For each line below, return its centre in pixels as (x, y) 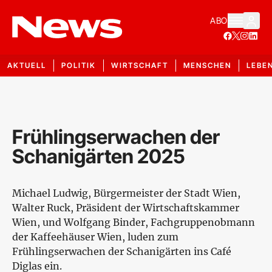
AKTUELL (27, 65)
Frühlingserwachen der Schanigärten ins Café (122, 251)
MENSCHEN (207, 65)
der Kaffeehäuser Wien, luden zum (95, 237)
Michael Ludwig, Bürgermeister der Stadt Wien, (126, 193)
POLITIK (79, 65)
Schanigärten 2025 (99, 156)
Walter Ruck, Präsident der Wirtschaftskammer (126, 208)
